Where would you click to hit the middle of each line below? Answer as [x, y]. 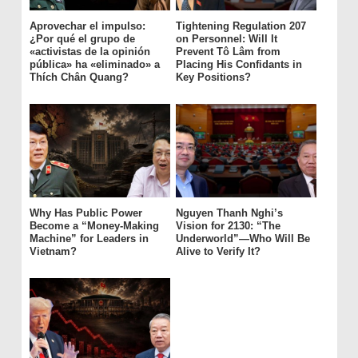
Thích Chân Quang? [79, 78]
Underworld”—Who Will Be [243, 239]
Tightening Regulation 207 [241, 26]
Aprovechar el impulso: [87, 26]
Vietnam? [53, 252]
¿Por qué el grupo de [82, 39]
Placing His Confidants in [239, 65]
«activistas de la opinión [89, 52]
